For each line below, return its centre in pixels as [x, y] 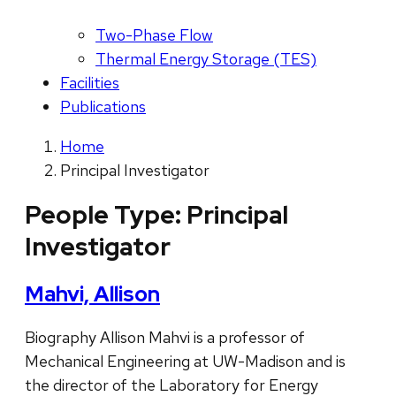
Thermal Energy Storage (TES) [206, 59]
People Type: [106, 215]
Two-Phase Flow [154, 35]
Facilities [90, 83]
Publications [103, 107]
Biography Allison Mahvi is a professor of [165, 338]
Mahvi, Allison [92, 294]
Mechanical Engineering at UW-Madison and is [185, 362]
